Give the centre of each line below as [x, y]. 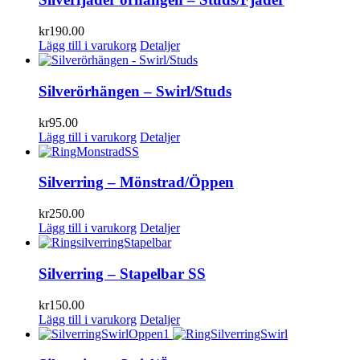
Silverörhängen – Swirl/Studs [135, 91]
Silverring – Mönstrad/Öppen [136, 182]
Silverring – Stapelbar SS [122, 273]
